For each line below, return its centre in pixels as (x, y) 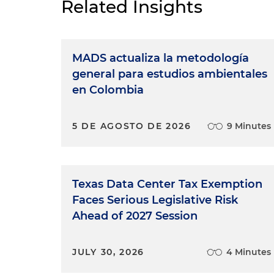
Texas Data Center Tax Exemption (167, 184)
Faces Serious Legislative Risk (155, 200)
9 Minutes (249, 126)
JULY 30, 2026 (109, 252)
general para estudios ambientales (170, 74)
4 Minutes (249, 252)
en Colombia (108, 90)
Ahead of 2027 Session (135, 216)
